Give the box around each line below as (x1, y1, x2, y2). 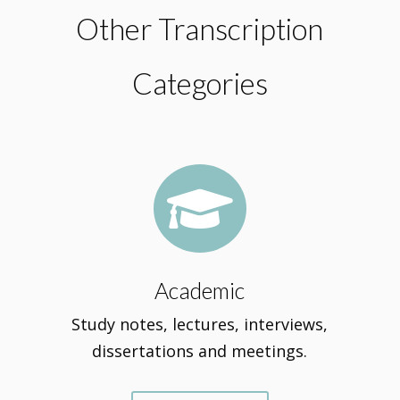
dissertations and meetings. (92, 340, 308, 362)
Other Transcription (76, 12, 324, 46)
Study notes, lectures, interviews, (71, 313, 329, 335)
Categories (131, 66, 268, 101)
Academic (154, 277, 246, 304)
